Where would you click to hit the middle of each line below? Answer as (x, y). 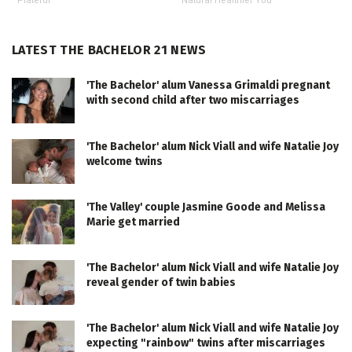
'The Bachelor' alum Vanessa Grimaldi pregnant (208, 86)
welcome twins (125, 161)
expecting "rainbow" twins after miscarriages (206, 343)
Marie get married (133, 222)
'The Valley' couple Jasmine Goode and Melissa (206, 207)
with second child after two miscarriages (193, 101)
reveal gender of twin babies (161, 282)
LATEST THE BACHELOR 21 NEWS (109, 50)
